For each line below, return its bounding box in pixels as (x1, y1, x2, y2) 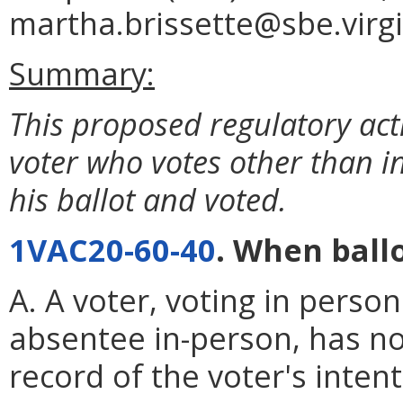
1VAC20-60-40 (9, 228, 216, 272)
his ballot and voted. (9, 178, 287, 221)
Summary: (9, 52, 155, 95)
